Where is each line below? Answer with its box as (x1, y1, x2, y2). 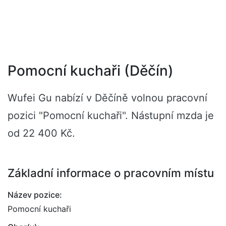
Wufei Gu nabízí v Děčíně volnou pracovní (8, 92, 207, 104)
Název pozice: (8, 190, 62, 200)
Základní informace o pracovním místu (8, 166, 214, 180)
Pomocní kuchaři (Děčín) (8, 62, 174, 79)
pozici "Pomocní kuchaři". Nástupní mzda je (8, 109, 214, 122)
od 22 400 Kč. (8, 127, 75, 139)
